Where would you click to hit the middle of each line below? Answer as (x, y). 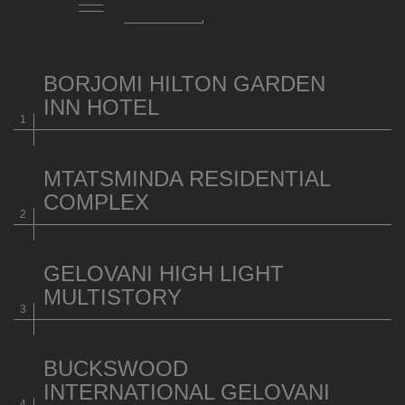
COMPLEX (96, 202)
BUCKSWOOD (116, 368)
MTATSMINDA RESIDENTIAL (187, 179)
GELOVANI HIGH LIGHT (164, 273)
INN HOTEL (101, 107)
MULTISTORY (113, 297)
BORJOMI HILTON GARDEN (184, 84)
